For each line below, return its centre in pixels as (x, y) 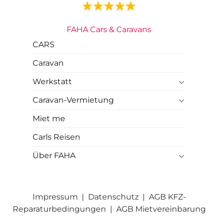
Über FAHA (54, 156)
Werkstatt (53, 82)
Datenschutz (113, 197)
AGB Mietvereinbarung (161, 209)
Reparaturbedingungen (59, 209)
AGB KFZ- (167, 197)
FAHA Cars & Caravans (109, 30)
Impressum (55, 197)
